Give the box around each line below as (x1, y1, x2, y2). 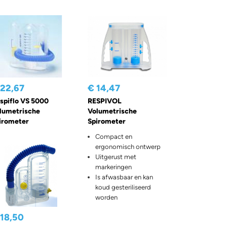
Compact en (95, 133, 132, 141)
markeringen (95, 163, 132, 171)
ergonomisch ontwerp (95, 143, 161, 151)
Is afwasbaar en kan (95, 173, 153, 181)
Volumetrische (87, 107, 137, 116)
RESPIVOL (87, 97, 122, 106)
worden (95, 194, 118, 202)
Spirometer (87, 117, 126, 126)
